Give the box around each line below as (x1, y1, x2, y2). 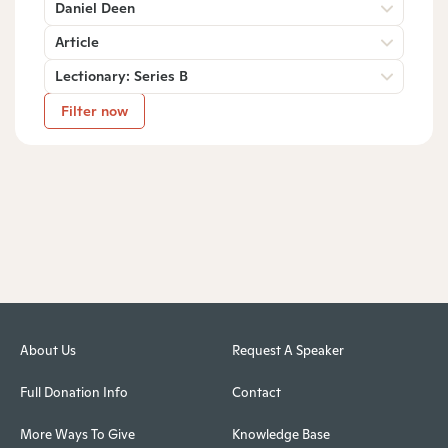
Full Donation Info (20, 384, 128, 402)
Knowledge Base (231, 426, 330, 444)
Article (55, 32, 99, 51)
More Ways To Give (20, 426, 135, 444)
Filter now (61, 101, 128, 120)
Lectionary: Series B (55, 66, 188, 85)
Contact (231, 384, 281, 402)
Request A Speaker (231, 342, 344, 360)
